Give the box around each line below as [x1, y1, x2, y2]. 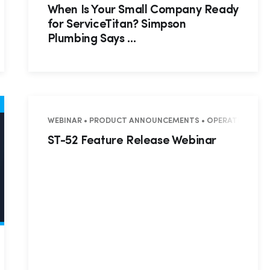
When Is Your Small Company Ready [47, 4, 239, 17]
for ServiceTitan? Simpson [47, 19, 186, 31]
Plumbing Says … [47, 33, 136, 46]
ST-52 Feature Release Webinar [47, 135, 217, 148]
